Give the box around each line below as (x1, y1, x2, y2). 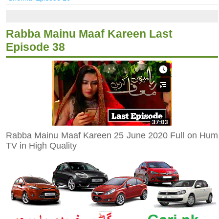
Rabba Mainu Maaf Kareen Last (5, 27, 173, 40)
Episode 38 (5, 40, 65, 53)
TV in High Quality (5, 140, 77, 151)
